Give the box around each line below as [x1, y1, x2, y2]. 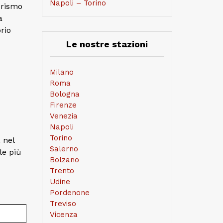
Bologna [49, 90, 80, 99]
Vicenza [49, 210, 78, 219]
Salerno [49, 144, 78, 153]
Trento [49, 166, 74, 175]
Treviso [49, 199, 76, 208]
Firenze [49, 101, 77, 110]
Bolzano [49, 155, 79, 164]
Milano [49, 68, 74, 77]
